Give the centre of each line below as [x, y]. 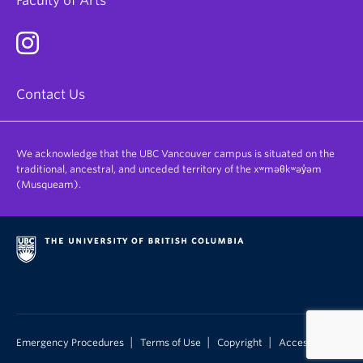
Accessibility [308, 342]
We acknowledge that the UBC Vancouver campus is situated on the [175, 153]
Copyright [240, 342]
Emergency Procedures [70, 342]
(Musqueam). [49, 184]
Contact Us [51, 94]
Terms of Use [171, 342]
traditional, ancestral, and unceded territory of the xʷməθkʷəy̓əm [169, 169]
